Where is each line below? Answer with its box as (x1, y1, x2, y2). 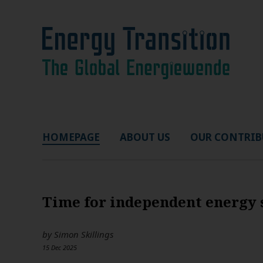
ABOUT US (120, 130, 170, 144)
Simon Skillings (54, 228, 113, 240)
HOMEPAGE (42, 130, 100, 144)
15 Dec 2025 (42, 243, 77, 252)
